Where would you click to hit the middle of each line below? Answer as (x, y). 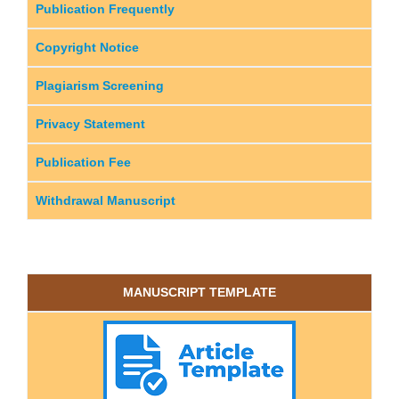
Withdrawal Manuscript (106, 200)
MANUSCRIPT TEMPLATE (199, 292)
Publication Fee (83, 162)
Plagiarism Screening (100, 85)
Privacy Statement (90, 123)
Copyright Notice (87, 47)
